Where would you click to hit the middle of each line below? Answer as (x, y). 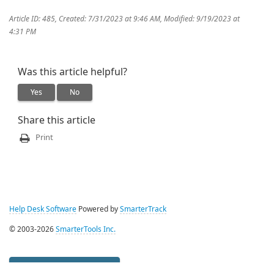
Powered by (98, 209)
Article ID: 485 (32, 19)
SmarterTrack (143, 209)
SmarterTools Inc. (86, 229)
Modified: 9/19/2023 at (202, 19)
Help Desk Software (43, 209)
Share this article (57, 120)
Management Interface (65, 267)
